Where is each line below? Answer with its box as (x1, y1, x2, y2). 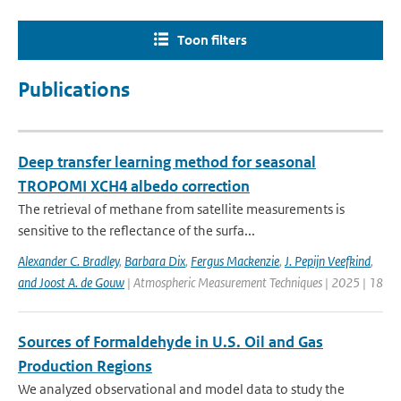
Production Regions (18, 356, 152, 376)
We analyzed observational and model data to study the (18, 380, 345, 397)
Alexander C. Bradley (18, 252, 119, 269)
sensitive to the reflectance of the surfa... (18, 222, 255, 239)
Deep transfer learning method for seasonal (18, 152, 316, 172)
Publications (18, 78, 130, 102)
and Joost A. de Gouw (18, 274, 124, 291)
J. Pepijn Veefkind (285, 252, 371, 269)
